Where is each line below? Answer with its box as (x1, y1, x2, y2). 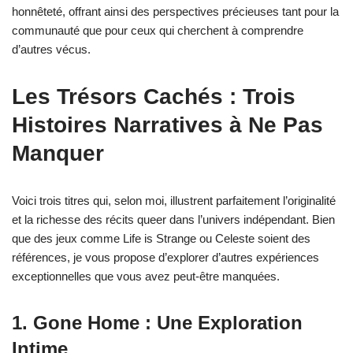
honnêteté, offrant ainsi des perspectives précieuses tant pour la (12, 4, 339, 18)
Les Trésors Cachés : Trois (12, 84, 295, 109)
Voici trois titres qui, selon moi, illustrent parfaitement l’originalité (12, 193, 336, 207)
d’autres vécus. (12, 42, 91, 56)
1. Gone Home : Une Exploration (12, 311, 303, 333)
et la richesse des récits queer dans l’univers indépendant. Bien (12, 212, 335, 226)
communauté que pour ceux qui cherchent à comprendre (12, 23, 303, 37)
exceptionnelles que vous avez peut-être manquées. (12, 269, 280, 283)
